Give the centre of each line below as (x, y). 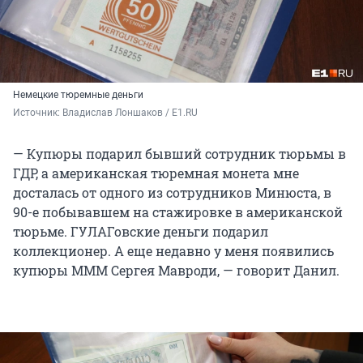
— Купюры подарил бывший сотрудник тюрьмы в (179, 154)
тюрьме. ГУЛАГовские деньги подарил (141, 232)
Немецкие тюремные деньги (78, 95)
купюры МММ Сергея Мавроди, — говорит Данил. (176, 271)
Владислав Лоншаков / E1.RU (130, 113)
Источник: (38, 113)
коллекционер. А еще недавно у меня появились (173, 251)
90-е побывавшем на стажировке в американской (178, 212)
